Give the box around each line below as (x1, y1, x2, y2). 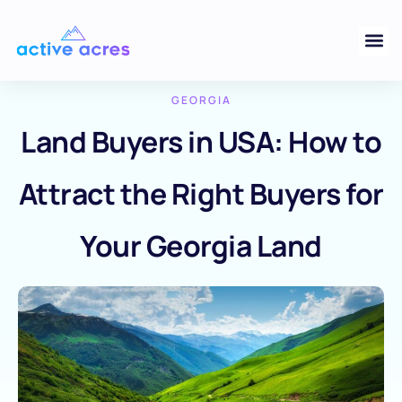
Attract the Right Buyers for (18, 174, 384, 214)
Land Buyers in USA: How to (21, 122, 381, 162)
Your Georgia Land (80, 226, 322, 266)
